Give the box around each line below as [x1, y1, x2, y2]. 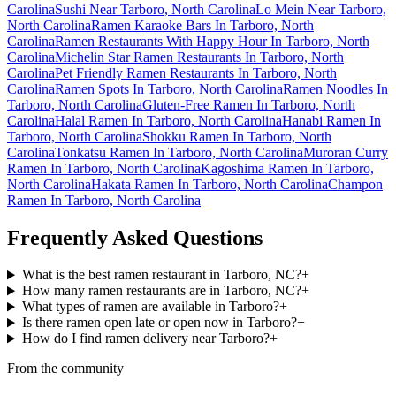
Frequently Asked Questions [7, 225, 263, 249]
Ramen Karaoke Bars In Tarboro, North [91, 17, 314, 33]
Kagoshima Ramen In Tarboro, [201, 160, 374, 176]
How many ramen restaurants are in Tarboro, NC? [21, 283, 301, 299]
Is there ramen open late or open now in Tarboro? [21, 315, 297, 331]
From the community [7, 361, 124, 377]
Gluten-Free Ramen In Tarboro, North [142, 96, 355, 112]
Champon [328, 176, 383, 192]
